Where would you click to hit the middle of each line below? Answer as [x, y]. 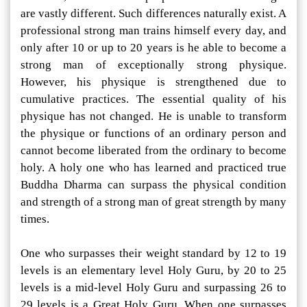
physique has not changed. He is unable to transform [153, 116]
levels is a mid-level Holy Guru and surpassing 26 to [153, 288]
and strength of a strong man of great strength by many [153, 202]
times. [35, 219]
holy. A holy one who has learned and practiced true [153, 168]
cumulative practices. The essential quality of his [153, 99]
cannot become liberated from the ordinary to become [153, 151]
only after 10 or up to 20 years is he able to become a [153, 48]
